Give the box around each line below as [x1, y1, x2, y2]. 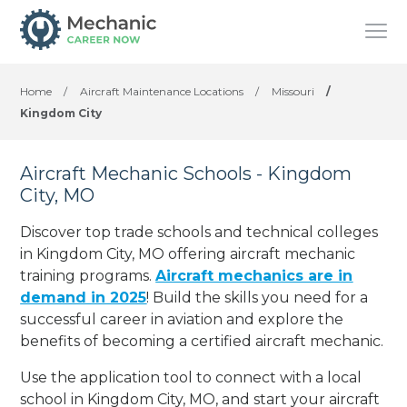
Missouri [272, 84, 315, 98]
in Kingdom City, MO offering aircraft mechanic [20, 244, 356, 263]
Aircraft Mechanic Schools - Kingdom [20, 163, 352, 184]
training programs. [20, 266, 156, 284]
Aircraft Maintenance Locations [80, 84, 244, 98]
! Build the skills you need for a [146, 288, 369, 306]
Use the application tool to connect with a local [20, 368, 362, 386]
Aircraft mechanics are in [155, 266, 353, 284]
